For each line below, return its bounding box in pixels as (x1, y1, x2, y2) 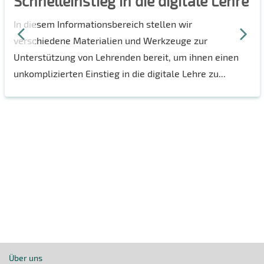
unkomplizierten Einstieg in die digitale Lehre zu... (13, 67, 226, 79)
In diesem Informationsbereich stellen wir (13, 18, 192, 29)
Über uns (9, 252, 42, 263)
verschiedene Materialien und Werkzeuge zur (13, 34, 207, 46)
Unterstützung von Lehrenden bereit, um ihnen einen (13, 51, 239, 62)
